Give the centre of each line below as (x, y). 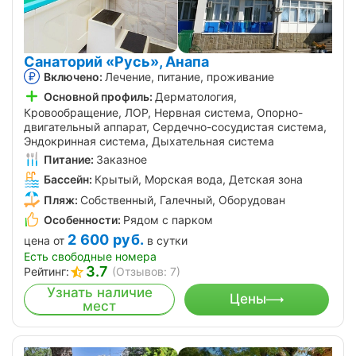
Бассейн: (68, 180)
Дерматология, (196, 97)
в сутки (168, 240)
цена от (44, 240)
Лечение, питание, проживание (190, 76)
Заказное (122, 160)
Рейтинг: (46, 271)
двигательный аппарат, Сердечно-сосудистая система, (175, 127)
